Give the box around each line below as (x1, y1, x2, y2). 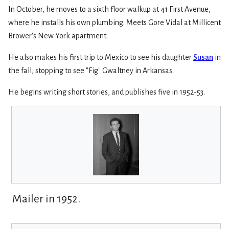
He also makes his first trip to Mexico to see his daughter (8, 53, 193, 61)
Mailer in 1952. (12, 192, 80, 205)
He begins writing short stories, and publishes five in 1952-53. (8, 87, 205, 96)
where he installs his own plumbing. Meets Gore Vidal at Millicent (8, 18, 221, 27)
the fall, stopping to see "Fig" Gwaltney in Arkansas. (8, 66, 174, 75)
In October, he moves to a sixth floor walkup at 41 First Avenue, (8, 5, 211, 13)
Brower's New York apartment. (8, 31, 108, 40)
